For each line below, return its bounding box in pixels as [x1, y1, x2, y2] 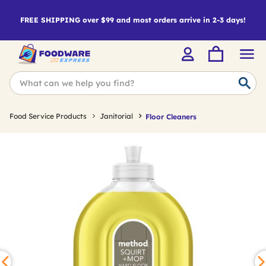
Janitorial [100, 112, 133, 121]
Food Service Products [9, 112, 87, 121]
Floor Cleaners [145, 112, 197, 121]
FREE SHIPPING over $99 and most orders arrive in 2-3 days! [20, 15, 246, 24]
